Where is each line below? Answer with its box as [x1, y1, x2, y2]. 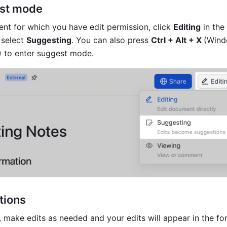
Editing [173, 22, 201, 32]
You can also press [76, 35, 151, 45]
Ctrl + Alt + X [151, 35, 204, 45]
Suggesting [26, 35, 71, 45]
